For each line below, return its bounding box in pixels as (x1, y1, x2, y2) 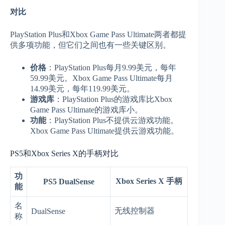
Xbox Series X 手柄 (116, 176, 182, 185)
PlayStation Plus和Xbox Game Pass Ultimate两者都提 (10, 30, 186, 39)
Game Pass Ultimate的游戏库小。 (30, 105, 143, 114)
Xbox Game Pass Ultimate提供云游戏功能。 (30, 126, 179, 135)
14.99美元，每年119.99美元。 (30, 84, 135, 93)
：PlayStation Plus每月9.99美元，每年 (46, 63, 176, 72)
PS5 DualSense (43, 177, 94, 186)
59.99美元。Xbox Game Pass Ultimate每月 (30, 73, 173, 82)
